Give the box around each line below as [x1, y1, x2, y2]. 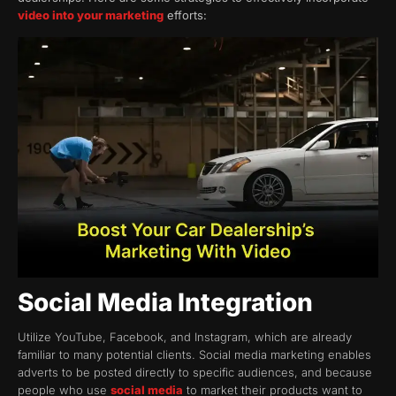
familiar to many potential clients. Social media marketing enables [18, 347, 371, 362]
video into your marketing [18, 8, 164, 23]
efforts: [164, 8, 207, 23]
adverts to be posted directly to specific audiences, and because [18, 365, 372, 380]
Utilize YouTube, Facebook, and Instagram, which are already [18, 330, 352, 345]
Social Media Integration [18, 287, 313, 318]
